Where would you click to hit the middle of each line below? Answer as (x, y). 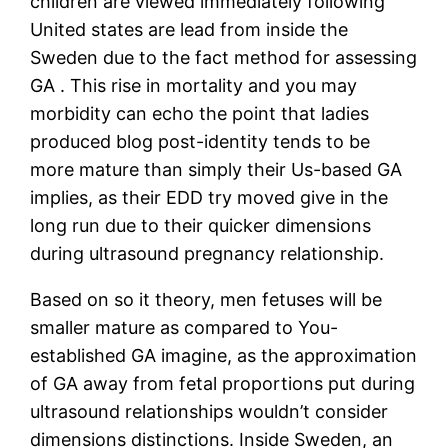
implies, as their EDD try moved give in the (209, 197)
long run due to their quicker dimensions (201, 225)
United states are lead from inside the (189, 29)
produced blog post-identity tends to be (200, 141)
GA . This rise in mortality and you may (194, 85)
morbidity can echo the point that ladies (200, 113)
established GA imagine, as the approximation (224, 355)
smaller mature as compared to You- (184, 327)
